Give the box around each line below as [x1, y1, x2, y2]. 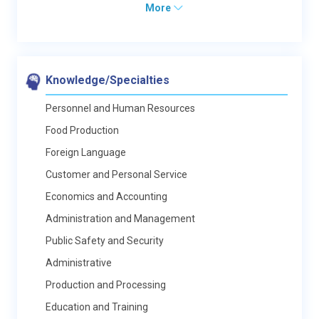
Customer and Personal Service [46, 168, 187, 180]
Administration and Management [46, 212, 195, 224]
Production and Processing [46, 278, 166, 291]
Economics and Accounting [46, 190, 167, 202]
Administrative [46, 256, 112, 268]
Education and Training [46, 300, 148, 313]
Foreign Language [46, 146, 126, 158]
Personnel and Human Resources [46, 102, 195, 114]
